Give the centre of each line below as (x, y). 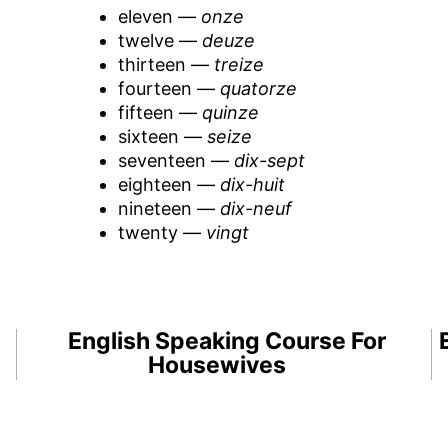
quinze (230, 112)
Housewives (217, 364)
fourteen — (168, 88)
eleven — (159, 16)
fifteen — (159, 112)
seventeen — (175, 160)
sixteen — (162, 136)
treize (238, 64)
